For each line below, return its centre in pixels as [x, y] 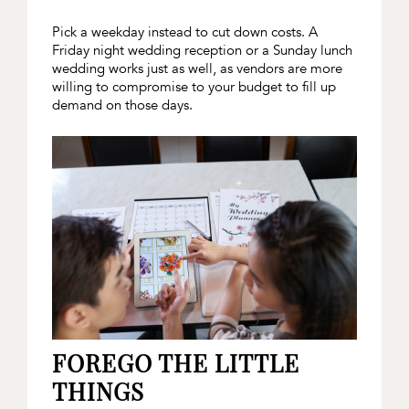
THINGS [98, 391]
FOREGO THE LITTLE [175, 362]
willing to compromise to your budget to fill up [194, 86]
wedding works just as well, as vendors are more [197, 68]
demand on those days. [122, 105]
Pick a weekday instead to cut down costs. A [184, 31]
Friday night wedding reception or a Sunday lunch [202, 50]
